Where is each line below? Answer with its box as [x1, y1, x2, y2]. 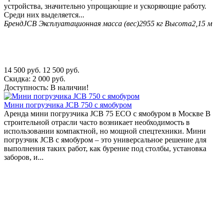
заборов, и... [4, 153, 44, 161]
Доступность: [4, 83, 48, 92]
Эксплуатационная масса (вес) [39, 19, 139, 28]
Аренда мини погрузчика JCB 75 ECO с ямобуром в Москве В [4, 109, 211, 118]
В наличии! [50, 83, 89, 92]
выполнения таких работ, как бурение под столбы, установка [4, 144, 206, 153]
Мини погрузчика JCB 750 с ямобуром [4, 100, 132, 109]
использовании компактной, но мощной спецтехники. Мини [4, 126, 206, 135]
